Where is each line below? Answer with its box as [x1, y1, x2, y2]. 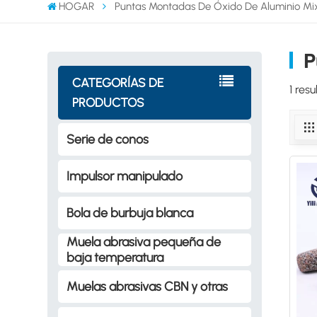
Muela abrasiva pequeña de [67, 234, 221, 250]
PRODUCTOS [72, 94, 145, 110]
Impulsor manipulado [67, 168, 183, 184]
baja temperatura [67, 249, 164, 265]
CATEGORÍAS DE [72, 74, 164, 90]
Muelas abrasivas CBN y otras [67, 278, 229, 294]
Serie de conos [67, 131, 149, 147]
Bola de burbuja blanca [67, 204, 194, 221]
